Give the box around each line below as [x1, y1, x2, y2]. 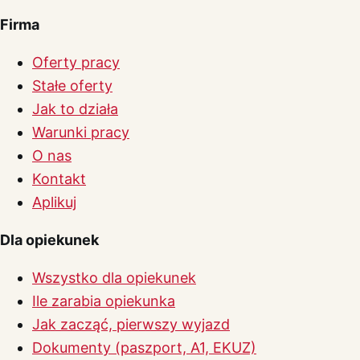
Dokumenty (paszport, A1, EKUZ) [32, 339, 256, 357]
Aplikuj [32, 194, 76, 211]
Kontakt [32, 170, 86, 188]
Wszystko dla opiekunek [32, 269, 196, 287]
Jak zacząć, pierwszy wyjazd [32, 316, 230, 333]
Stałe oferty [32, 77, 112, 95]
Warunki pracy [32, 124, 129, 141]
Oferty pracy [32, 54, 120, 72]
